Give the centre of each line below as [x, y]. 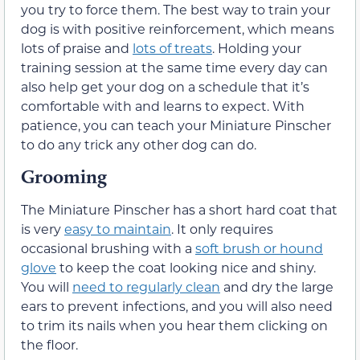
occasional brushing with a [108, 247]
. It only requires [222, 228]
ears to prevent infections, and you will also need [177, 305]
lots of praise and [77, 47]
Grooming [64, 176]
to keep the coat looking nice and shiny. [186, 267]
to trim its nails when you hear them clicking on [174, 325]
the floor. [49, 344]
